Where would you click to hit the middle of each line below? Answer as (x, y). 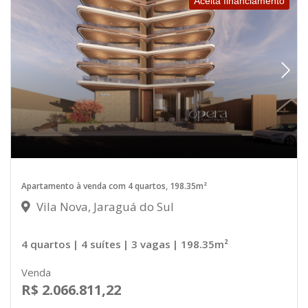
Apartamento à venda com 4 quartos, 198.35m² (114, 186)
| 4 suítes (97, 244)
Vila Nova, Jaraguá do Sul (104, 206)
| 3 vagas (147, 244)
